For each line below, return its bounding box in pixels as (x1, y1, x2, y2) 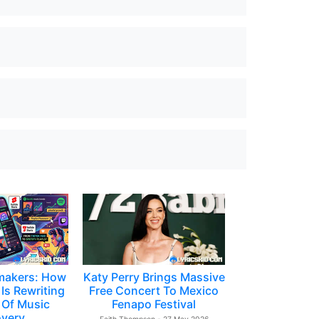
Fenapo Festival (112, 297, 196, 311)
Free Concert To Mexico (89, 283, 219, 298)
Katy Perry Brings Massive (83, 270, 225, 284)
